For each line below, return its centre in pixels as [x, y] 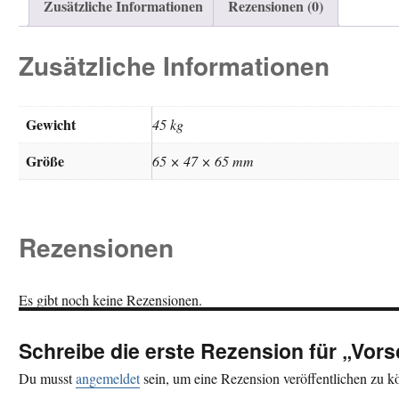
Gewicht [51, 125]
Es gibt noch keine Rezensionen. [110, 300]
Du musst [47, 379]
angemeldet [108, 379]
